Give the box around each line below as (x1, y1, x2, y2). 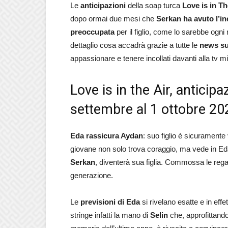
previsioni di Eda (80, 197, 140, 206)
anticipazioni (80, 1, 128, 10)
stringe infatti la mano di (70, 211, 150, 219)
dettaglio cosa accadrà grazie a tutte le (70, 41, 199, 49)
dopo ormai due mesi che (70, 14, 156, 23)
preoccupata (70, 27, 115, 36)
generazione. (70, 171, 113, 180)
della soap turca (128, 1, 182, 10)
